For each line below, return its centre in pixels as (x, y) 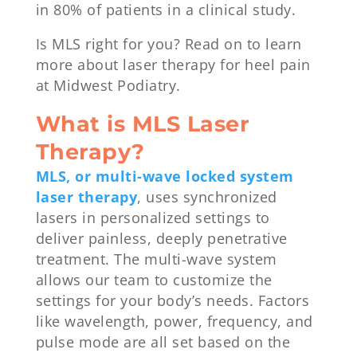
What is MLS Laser (143, 124)
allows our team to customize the (154, 279)
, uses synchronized (207, 196)
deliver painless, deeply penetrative (161, 238)
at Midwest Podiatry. (110, 86)
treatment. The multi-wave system (156, 259)
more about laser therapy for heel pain (173, 65)
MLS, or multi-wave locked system (165, 176)
